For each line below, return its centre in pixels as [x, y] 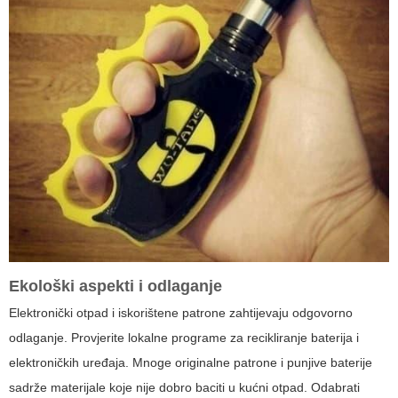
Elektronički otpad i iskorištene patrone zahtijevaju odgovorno [181, 312]
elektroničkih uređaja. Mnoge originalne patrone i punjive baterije [191, 362]
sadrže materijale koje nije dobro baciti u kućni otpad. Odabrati [184, 387]
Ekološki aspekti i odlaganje [115, 286]
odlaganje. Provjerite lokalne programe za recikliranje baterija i [184, 337]
